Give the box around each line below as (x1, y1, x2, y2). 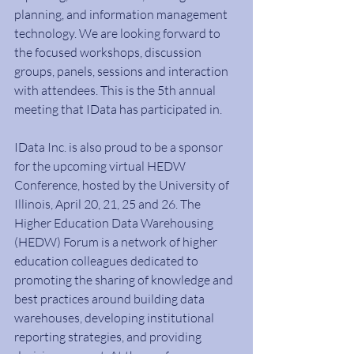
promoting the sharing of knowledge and (14, 272, 235, 288)
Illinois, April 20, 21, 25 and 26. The (14, 196, 203, 212)
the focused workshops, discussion (14, 44, 204, 60)
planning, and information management (14, 6, 230, 22)
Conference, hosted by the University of (14, 177, 232, 193)
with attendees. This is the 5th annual (14, 82, 218, 98)
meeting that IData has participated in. (14, 101, 222, 117)
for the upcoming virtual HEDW (14, 158, 188, 174)
